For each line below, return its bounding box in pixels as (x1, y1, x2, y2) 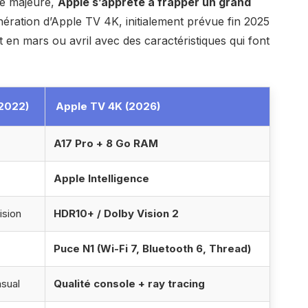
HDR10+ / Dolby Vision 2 (53, 207, 179, 221)
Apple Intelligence (53, 172, 149, 186)
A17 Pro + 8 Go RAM (53, 137, 158, 151)
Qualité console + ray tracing (53, 277, 205, 291)
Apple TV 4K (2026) (55, 100, 160, 113)
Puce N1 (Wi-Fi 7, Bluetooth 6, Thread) (53, 242, 251, 256)
